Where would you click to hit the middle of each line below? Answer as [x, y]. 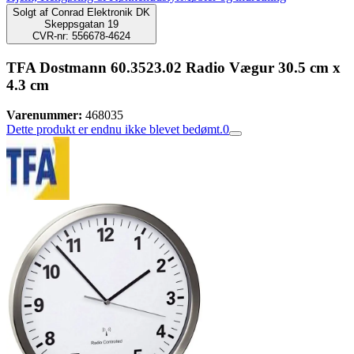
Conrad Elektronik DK [101, 12]
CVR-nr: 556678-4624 [81, 36]
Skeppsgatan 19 [81, 24]
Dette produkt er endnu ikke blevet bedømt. [115, 130]
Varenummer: [44, 115]
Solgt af [30, 12]
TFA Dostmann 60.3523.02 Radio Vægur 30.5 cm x [173, 67]
